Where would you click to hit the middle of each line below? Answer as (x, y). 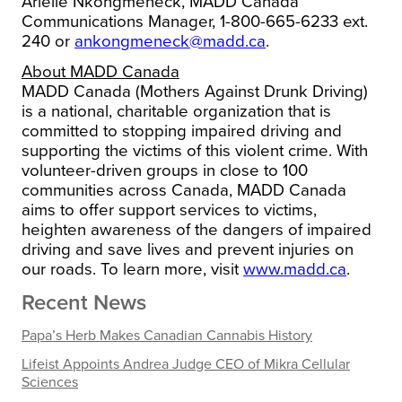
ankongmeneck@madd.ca (170, 41)
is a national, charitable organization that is (176, 111)
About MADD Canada (100, 71)
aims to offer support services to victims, (169, 210)
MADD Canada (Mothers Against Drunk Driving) (195, 91)
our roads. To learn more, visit (132, 269)
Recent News (84, 302)
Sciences (50, 382)
